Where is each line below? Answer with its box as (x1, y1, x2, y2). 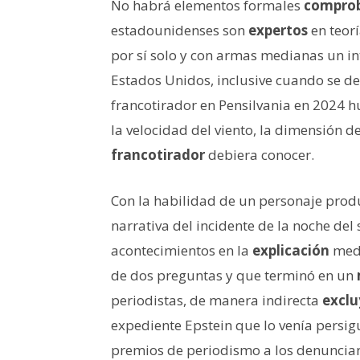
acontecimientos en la (111, 240, 252, 260)
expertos (248, 20, 308, 39)
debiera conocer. (205, 145, 314, 164)
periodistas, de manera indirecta (111, 290, 322, 309)
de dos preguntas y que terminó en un (111, 265, 357, 284)
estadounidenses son (111, 20, 248, 39)
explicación (252, 240, 329, 260)
